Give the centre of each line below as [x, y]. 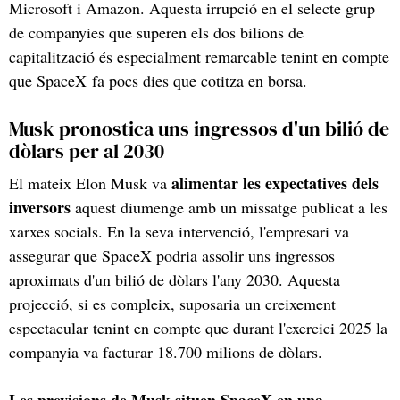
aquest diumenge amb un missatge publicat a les [229, 207]
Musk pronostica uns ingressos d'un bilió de [199, 129]
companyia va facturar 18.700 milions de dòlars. [166, 351]
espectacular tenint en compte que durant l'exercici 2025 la [198, 327]
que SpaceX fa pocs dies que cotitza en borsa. [161, 80]
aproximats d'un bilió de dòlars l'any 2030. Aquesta [175, 279]
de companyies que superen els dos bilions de [156, 32]
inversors [40, 207]
